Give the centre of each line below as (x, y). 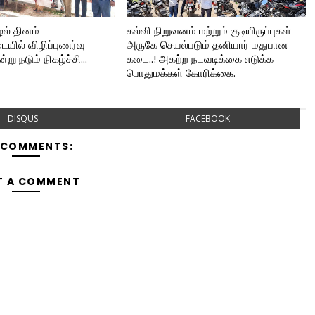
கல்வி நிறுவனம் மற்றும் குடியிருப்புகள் (208, 31)
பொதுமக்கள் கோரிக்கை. (181, 73)
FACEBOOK (207, 118)
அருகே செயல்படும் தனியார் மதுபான (207, 45)
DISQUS (23, 118)
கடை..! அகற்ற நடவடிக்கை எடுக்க (200, 59)
